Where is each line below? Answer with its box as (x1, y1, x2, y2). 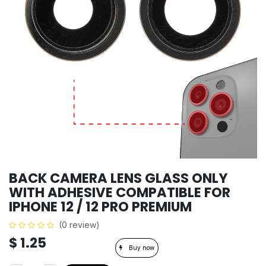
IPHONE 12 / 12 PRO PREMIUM (9, 197, 192, 216)
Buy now (127, 243, 154, 251)
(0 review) (59, 219, 100, 230)
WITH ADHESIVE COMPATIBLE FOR (9, 182, 230, 202)
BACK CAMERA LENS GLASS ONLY (9, 168, 228, 188)
